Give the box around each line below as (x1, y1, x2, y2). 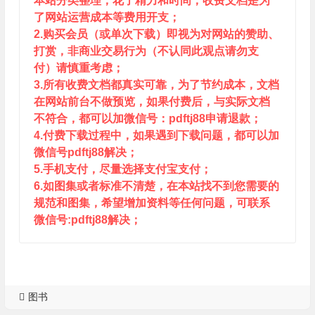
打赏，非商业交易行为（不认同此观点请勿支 (33, 45, 259, 57)
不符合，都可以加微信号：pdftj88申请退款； (33, 112, 262, 124)
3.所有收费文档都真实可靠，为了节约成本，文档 (33, 79, 279, 91)
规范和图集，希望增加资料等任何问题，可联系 (33, 197, 270, 209)
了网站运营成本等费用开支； (33, 11, 180, 23)
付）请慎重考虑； (33, 62, 124, 74)
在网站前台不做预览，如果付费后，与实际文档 (33, 96, 270, 108)
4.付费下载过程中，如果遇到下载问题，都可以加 (33, 129, 279, 141)
